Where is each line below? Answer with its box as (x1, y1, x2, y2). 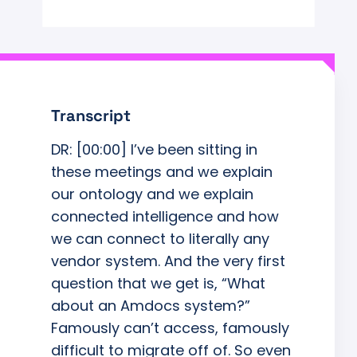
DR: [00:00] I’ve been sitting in (50, 139, 257, 159)
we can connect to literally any (50, 228, 269, 249)
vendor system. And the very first (50, 250, 285, 271)
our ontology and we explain (50, 183, 253, 204)
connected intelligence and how (50, 206, 279, 226)
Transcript (50, 104, 131, 126)
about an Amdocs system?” (50, 295, 250, 316)
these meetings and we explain (50, 161, 273, 182)
